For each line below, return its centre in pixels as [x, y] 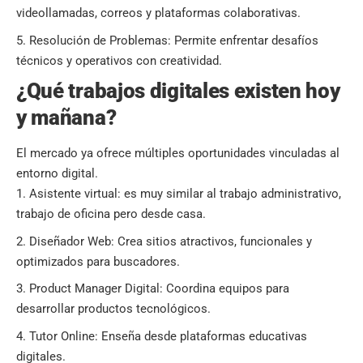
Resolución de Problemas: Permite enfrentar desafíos [174, 40]
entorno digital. [57, 174]
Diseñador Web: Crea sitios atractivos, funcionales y [171, 241]
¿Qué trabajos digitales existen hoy [178, 91]
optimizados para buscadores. [98, 261]
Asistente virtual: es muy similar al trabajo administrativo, [185, 194]
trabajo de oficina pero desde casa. [111, 214]
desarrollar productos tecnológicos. [113, 309]
